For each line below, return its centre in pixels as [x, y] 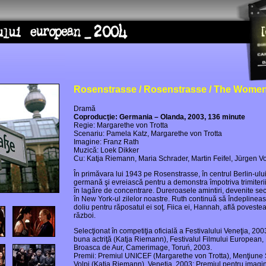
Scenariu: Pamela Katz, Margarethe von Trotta [148, 134]
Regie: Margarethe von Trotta [121, 125]
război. [85, 216]
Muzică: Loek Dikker [106, 150]
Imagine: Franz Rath [106, 142]
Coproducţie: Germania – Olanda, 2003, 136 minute [159, 117]
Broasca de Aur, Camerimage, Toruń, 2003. [143, 248]
